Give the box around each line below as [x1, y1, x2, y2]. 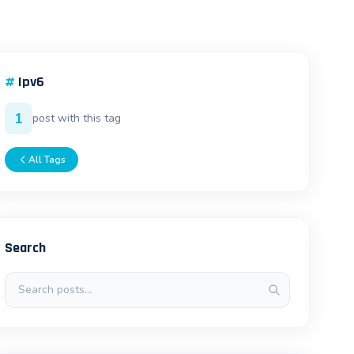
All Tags [28, 153, 66, 166]
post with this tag [32, 111, 122, 126]
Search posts [4, 272, 77, 289]
